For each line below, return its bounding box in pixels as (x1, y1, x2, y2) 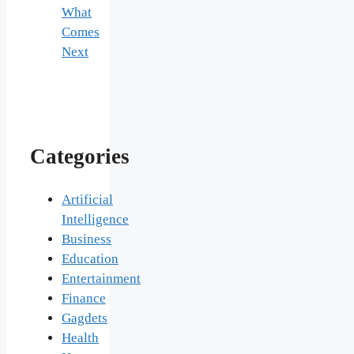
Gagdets (62, 311, 107, 326)
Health (62, 330, 99, 346)
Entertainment (62, 271, 141, 287)
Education (62, 251, 119, 267)
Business (62, 232, 111, 247)
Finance (62, 291, 106, 307)
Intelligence (62, 212, 129, 228)
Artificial (62, 192, 113, 208)
